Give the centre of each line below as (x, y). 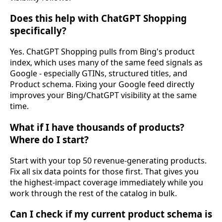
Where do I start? (49, 139)
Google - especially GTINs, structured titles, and (99, 74)
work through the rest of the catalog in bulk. (93, 193)
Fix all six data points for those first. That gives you (104, 171)
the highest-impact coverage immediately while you (107, 182)
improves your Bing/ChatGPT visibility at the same (103, 95)
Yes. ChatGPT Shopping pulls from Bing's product (102, 52)
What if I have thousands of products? (97, 127)
